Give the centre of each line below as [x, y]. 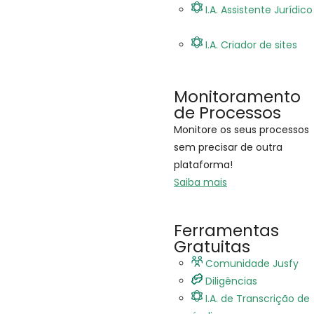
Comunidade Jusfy [252, 264]
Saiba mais [200, 182]
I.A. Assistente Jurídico [259, 10]
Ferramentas [226, 231]
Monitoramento [237, 97]
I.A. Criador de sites [251, 45]
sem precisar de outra [228, 147]
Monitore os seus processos [241, 130]
